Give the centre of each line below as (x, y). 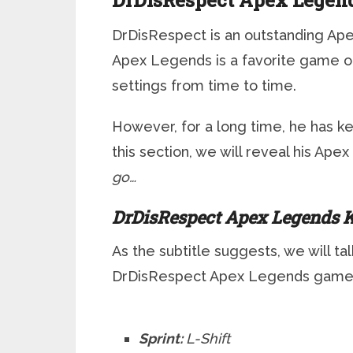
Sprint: (163, 338)
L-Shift (208, 338)
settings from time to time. (204, 85)
